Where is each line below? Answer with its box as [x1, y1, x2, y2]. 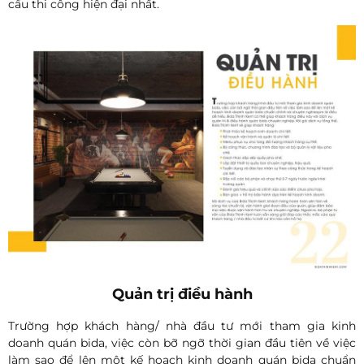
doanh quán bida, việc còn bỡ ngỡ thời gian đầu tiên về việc [8, 335, 356, 350]
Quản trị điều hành [111, 284, 253, 303]
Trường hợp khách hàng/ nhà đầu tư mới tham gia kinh [8, 318, 356, 333]
